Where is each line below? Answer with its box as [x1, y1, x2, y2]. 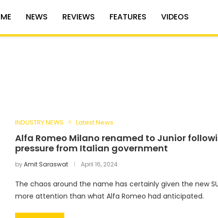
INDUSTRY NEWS [15, 117, 64, 127]
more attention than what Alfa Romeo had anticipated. [15, 191, 204, 201]
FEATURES [109, 11, 146, 22]
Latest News [75, 117, 113, 127]
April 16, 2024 [80, 160, 118, 168]
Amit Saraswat [23, 160, 68, 168]
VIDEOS [161, 11, 189, 22]
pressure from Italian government [15, 142, 168, 154]
